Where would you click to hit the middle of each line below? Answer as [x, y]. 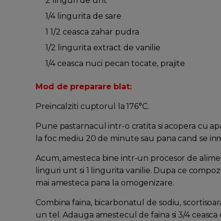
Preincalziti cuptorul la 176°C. [92, 107]
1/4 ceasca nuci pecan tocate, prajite [115, 64]
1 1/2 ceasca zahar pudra [92, 32]
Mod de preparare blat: [84, 87]
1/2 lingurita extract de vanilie [103, 48]
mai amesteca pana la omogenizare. [105, 183]
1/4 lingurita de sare [83, 16]
